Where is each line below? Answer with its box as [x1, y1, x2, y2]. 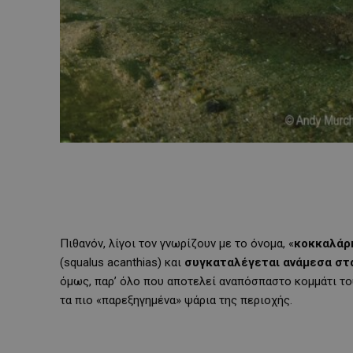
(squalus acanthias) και [60, 255, 184, 269]
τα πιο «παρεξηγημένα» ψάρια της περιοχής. [60, 292, 292, 307]
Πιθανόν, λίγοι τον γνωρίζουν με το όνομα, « [60, 236, 294, 251]
